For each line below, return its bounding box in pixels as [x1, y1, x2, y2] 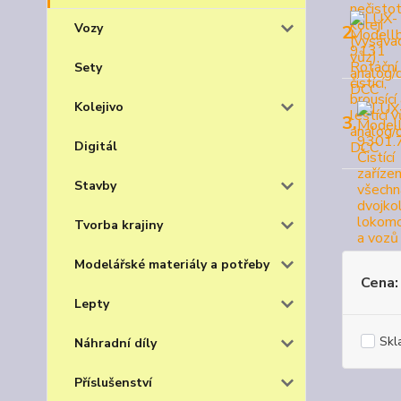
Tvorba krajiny [74, 217, 163, 234]
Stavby [74, 177, 116, 194]
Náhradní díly [74, 335, 157, 352]
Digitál [74, 138, 117, 155]
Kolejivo [74, 98, 124, 115]
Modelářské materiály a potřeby [74, 256, 269, 273]
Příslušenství [74, 374, 152, 391]
